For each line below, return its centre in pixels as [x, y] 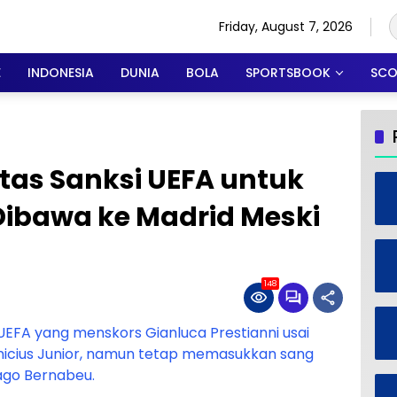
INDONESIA [61, 72]
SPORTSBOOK [288, 72]
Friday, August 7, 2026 [286, 26]
